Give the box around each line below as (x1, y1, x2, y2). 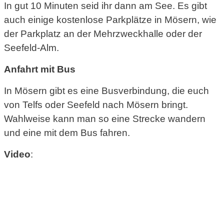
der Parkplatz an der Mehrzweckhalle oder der (4, 28, 202, 39)
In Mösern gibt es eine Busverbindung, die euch (4, 85, 209, 96)
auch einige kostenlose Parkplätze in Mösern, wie (4, 14, 216, 25)
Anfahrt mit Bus (4, 64, 75, 74)
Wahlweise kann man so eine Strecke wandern (4, 113, 205, 124)
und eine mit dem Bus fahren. (4, 127, 130, 138)
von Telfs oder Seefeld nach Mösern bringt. (4, 99, 188, 110)
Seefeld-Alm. (4, 42, 59, 53)
